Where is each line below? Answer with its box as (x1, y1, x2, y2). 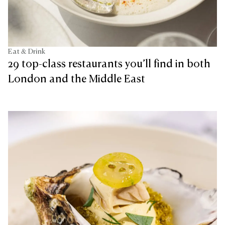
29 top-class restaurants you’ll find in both (8, 59, 210, 70)
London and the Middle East (8, 74, 145, 85)
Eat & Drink (8, 48, 45, 56)
